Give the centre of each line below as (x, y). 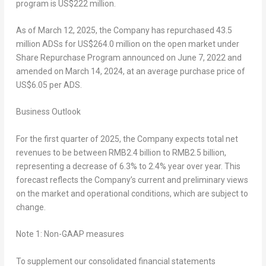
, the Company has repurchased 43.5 (164, 30)
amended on (40, 71)
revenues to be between (62, 152)
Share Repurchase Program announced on (96, 57)
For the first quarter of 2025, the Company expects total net (127, 139)
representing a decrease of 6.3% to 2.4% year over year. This (128, 166)
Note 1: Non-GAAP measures (70, 234)
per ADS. (64, 85)
